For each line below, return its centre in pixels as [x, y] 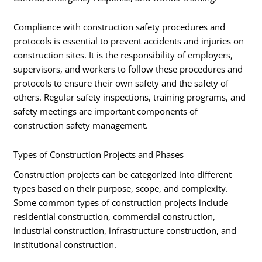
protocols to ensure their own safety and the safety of [121, 83]
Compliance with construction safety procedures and [120, 27]
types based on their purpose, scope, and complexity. [121, 188]
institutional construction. [65, 244]
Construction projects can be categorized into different [123, 174]
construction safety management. [81, 125]
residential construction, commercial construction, [115, 216]
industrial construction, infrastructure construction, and [125, 230]
